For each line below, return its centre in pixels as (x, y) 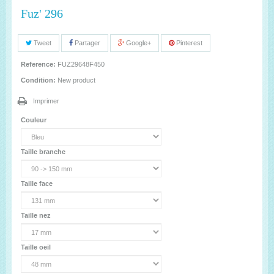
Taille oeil (37, 247)
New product (76, 80)
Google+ (138, 43)
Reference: (38, 64)
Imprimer (46, 101)
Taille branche (44, 152)
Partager (87, 43)
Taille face (38, 183)
